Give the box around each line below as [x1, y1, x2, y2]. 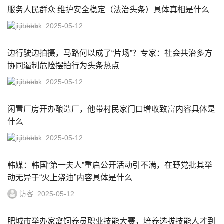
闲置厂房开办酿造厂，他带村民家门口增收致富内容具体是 [7, 105, 215, 113]
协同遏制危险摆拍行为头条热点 [7, 61, 119, 70]
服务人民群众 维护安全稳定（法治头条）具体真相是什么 [7, 5, 209, 14]
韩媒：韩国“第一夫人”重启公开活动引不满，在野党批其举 [7, 161, 212, 169]
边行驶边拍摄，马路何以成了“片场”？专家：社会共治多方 [7, 49, 212, 57]
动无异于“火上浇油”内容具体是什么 [7, 173, 132, 182]
